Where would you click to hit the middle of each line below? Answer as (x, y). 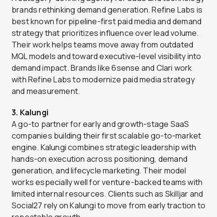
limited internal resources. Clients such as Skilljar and (108, 194)
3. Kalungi (30, 112)
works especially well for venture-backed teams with (107, 182)
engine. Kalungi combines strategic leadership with (104, 147)
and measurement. (46, 91)
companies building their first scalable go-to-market (107, 135)
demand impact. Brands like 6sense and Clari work (102, 68)
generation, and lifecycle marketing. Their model (99, 170)
